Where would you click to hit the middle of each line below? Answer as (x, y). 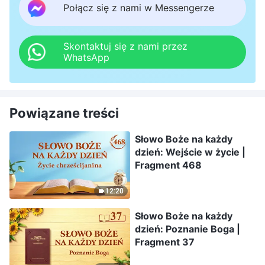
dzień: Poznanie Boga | (188, 229)
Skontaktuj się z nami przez (125, 46)
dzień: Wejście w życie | (190, 152)
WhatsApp (86, 57)
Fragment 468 (168, 165)
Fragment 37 (165, 242)
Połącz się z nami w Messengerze (139, 8)
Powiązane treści (64, 113)
